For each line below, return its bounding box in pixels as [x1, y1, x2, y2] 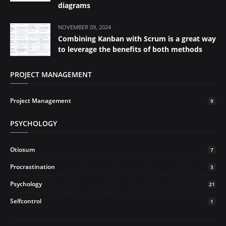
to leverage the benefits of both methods [58, 44, 202, 54]
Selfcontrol [10, 197, 41, 205]
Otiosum [10, 145, 35, 154]
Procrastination [10, 162, 55, 171]
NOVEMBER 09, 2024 [58, 23, 111, 31]
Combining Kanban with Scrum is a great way [58, 34, 216, 43]
